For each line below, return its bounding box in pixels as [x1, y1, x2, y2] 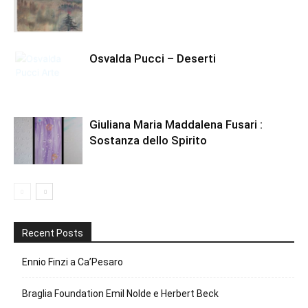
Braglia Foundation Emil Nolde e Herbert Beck [22, 288, 219, 299]
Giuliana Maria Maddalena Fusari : [89, 118, 263, 131]
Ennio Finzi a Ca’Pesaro [22, 256, 123, 267]
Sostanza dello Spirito [89, 133, 207, 147]
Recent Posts [22, 228, 83, 239]
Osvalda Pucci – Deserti [89, 52, 216, 65]
